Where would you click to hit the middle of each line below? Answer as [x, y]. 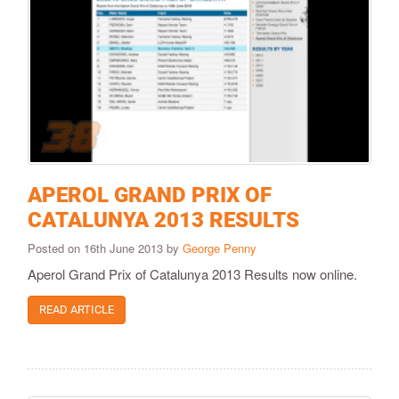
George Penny [220, 248]
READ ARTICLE [77, 310]
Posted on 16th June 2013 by [105, 248]
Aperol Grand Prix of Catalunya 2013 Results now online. [192, 274]
